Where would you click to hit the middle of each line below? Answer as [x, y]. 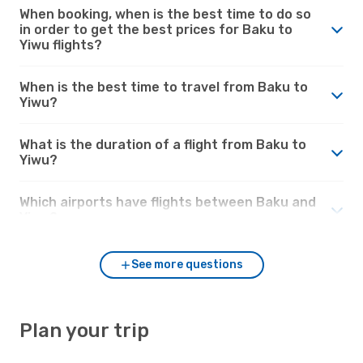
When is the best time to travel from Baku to [164, 87]
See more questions [187, 264]
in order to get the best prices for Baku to [156, 29]
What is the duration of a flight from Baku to [163, 144]
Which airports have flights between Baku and [168, 202]
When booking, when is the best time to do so [165, 14]
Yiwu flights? [61, 45]
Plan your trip [84, 330]
